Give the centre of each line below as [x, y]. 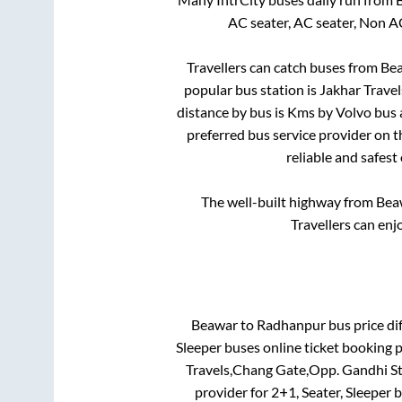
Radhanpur [291, 325]
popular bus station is [252, 89]
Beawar [214, 325]
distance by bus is [232, 112]
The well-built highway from [288, 201]
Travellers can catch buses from [283, 67]
